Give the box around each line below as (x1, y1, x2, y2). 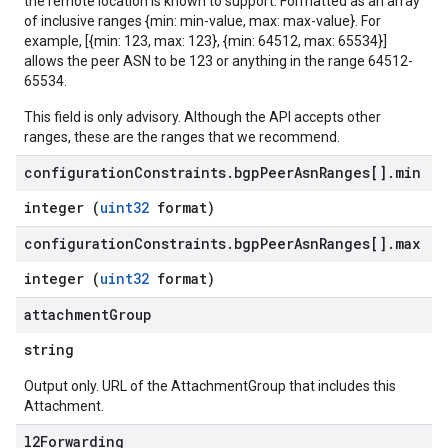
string (24, 340, 74, 359)
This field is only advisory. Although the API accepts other (24, 109, 381, 125)
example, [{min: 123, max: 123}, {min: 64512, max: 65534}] (24, 33, 387, 49)
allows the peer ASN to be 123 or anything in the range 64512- (24, 53, 413, 69)
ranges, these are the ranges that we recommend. (24, 129, 340, 145)
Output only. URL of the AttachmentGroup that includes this (24, 378, 396, 394)
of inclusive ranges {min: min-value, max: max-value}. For (24, 13, 381, 29)
